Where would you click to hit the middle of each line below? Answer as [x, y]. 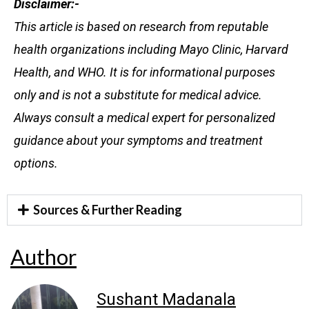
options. [36, 163]
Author [43, 257]
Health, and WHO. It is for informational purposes [144, 72]
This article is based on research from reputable [141, 27]
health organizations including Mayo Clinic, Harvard [151, 50]
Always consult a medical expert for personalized [144, 118]
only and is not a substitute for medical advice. [138, 95]
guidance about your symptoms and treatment [138, 141]
